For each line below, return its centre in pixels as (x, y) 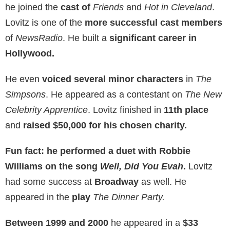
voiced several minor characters (113, 79)
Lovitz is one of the (45, 22)
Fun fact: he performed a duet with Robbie (98, 151)
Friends (108, 7)
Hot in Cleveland (178, 7)
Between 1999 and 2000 (57, 223)
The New (203, 94)
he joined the (32, 7)
